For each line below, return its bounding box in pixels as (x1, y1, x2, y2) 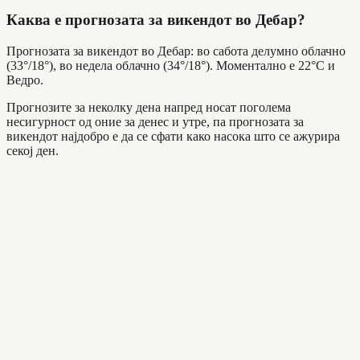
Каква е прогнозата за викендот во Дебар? (6, 11, 305, 29)
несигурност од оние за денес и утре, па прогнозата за (6, 115, 304, 129)
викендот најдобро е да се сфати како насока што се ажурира (6, 129, 340, 144)
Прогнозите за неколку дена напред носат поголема (6, 100, 291, 115)
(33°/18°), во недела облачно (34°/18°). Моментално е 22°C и (6, 59, 335, 73)
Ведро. (6, 73, 43, 88)
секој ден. (6, 144, 59, 158)
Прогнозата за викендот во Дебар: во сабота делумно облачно (6, 44, 346, 59)
